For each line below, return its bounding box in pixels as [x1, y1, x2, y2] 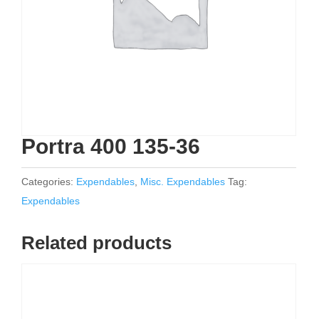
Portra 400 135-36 [21, 135, 200, 158]
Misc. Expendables [140, 176, 225, 187]
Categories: [21, 176, 76, 187]
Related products [21, 232, 172, 253]
